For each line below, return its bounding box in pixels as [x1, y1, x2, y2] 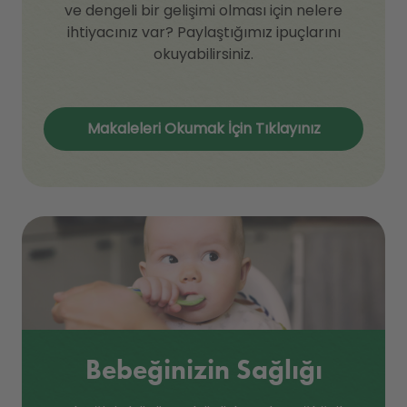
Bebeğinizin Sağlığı [84, 352, 323, 388]
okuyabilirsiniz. [154, 44, 253, 65]
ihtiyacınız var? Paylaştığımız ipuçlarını [66, 22, 341, 44]
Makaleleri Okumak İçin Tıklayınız [86, 118, 321, 140]
